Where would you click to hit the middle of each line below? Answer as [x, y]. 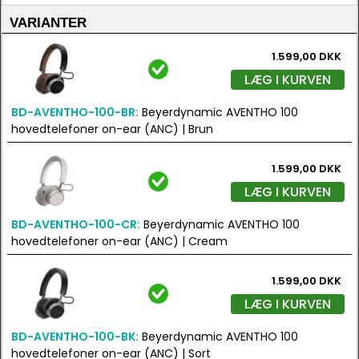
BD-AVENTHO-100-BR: [75, 112]
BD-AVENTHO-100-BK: [75, 337]
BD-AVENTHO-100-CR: [76, 224]
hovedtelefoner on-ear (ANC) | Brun [112, 129]
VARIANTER [48, 23]
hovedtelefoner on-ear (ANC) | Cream [119, 241]
